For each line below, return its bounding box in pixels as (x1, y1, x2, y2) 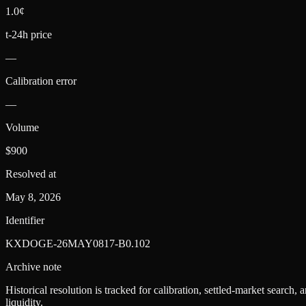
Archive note (5, 260, 61, 273)
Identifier (5, 214, 44, 226)
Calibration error (5, 74, 76, 87)
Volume (5, 121, 39, 133)
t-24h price (5, 28, 52, 40)
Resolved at (5, 167, 56, 180)
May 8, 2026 (5, 191, 61, 203)
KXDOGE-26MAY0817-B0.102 (5, 237, 150, 249)
